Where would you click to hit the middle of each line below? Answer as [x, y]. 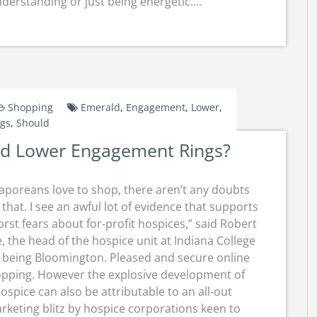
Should [33, 123]
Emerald [100, 107]
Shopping [30, 107]
